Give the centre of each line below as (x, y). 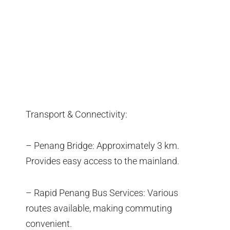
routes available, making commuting (99, 208)
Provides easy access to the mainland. (102, 161)
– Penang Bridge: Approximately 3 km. (102, 146)
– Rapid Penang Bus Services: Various (102, 193)
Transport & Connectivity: (76, 114)
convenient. (49, 223)
